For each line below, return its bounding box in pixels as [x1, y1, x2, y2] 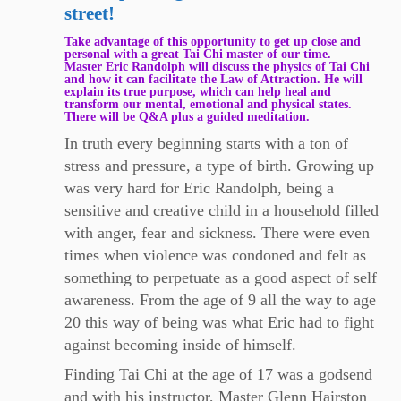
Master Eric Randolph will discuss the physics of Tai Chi [64, 59, 371, 74]
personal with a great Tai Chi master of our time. [64, 47, 332, 62]
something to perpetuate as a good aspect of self [64, 269, 378, 287]
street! [64, 3, 115, 25]
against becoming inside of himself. [64, 336, 297, 354]
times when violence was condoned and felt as [64, 246, 367, 265]
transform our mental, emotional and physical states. [64, 97, 353, 112]
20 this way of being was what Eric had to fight [64, 313, 375, 332]
